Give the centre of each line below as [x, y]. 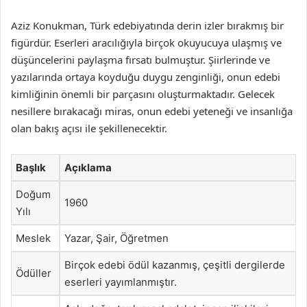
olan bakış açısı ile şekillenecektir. [89, 128]
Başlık [31, 168]
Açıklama [88, 168]
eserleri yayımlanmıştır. [121, 282]
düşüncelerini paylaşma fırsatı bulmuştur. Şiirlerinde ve [140, 60]
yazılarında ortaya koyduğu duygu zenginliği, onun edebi [146, 77]
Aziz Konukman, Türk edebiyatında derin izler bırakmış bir [147, 25]
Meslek [33, 238]
